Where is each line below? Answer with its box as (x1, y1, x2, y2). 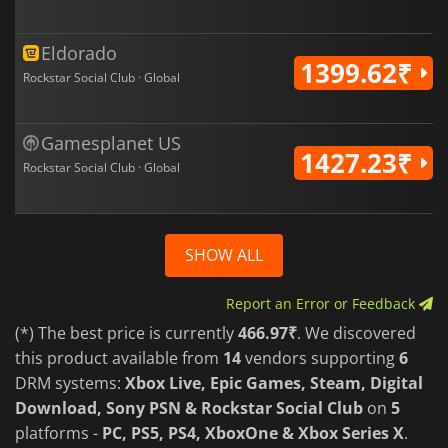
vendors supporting (241, 346, 399, 369)
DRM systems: (15, 371, 125, 394)
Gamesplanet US (41, 130, 181, 155)
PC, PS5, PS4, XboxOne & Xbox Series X (102, 421, 404, 444)
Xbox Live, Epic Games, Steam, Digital (125, 371, 423, 394)
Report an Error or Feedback (226, 293, 419, 313)
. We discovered (297, 321, 416, 344)
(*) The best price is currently (15, 321, 238, 344)
